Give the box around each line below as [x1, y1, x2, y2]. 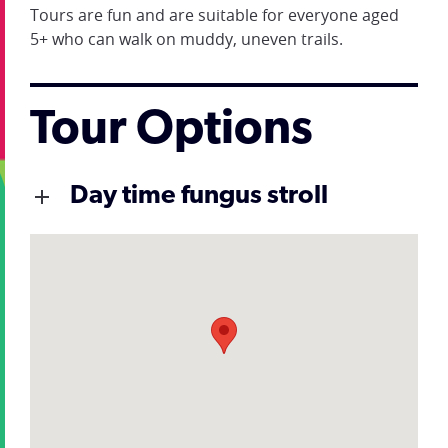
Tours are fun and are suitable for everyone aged [30, 4, 399, 26]
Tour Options [30, 107, 313, 155]
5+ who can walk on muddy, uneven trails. [30, 28, 343, 50]
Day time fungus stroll [70, 183, 328, 210]
